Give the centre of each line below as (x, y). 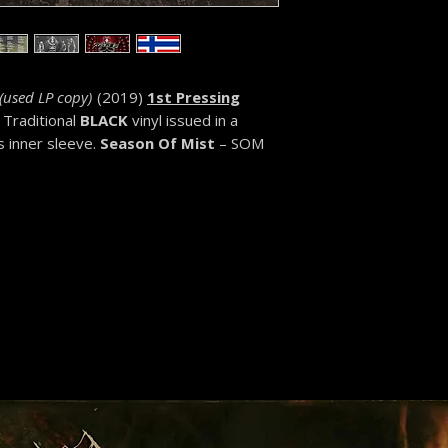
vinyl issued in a (183, 120)
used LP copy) (47, 97)
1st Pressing (193, 97)
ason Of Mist (166, 143)
